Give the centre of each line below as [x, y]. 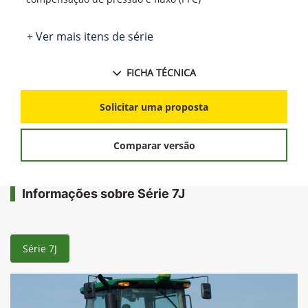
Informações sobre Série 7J [103, 194]
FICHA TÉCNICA [161, 73]
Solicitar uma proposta [154, 107]
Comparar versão [154, 145]
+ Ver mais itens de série [90, 37]
